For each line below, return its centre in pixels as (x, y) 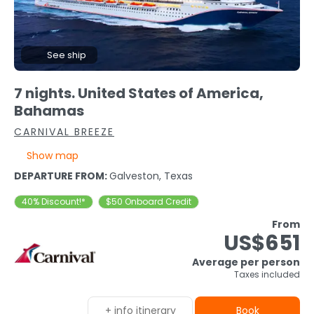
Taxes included (267, 275)
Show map (52, 156)
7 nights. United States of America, (139, 94)
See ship (67, 55)
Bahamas (49, 111)
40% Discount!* (54, 202)
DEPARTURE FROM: (62, 176)
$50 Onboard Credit (149, 202)
